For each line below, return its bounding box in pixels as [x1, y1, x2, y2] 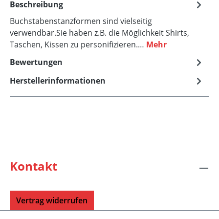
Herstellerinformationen [10, 75, 106, 86]
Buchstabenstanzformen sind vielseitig [10, 15, 152, 26]
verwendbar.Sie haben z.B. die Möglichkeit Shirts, [10, 27, 189, 38]
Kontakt [10, 158, 57, 174]
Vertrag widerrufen [16, 195, 88, 206]
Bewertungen [10, 56, 63, 67]
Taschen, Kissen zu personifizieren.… [10, 39, 146, 50]
